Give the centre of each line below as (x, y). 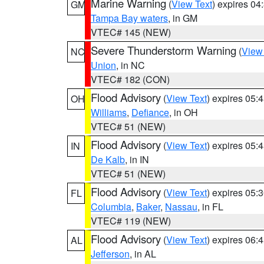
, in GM (183, 18)
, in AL (143, 254)
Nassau (181, 207)
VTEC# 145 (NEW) (131, 32)
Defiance (150, 112)
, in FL (210, 207)
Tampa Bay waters (129, 18)
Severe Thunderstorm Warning (164, 50)
